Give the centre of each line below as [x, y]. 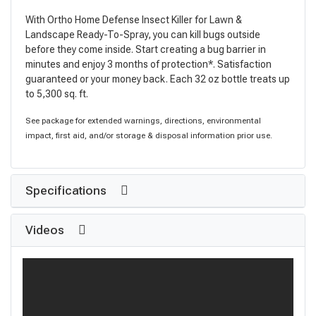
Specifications [67, 190]
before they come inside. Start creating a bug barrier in [146, 49]
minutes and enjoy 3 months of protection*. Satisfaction [148, 64]
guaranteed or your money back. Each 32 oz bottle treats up [158, 79]
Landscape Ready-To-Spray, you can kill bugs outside [143, 34]
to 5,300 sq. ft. [57, 93]
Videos [46, 230]
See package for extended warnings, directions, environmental [143, 121]
